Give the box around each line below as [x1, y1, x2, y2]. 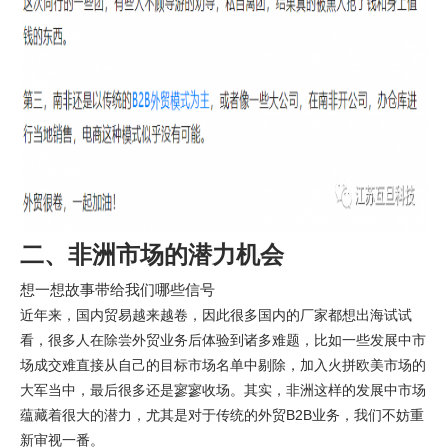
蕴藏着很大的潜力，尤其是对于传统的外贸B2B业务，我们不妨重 [20, 407, 424, 423]
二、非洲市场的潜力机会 [20, 241, 284, 268]
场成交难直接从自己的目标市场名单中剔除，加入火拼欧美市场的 [20, 357, 426, 373]
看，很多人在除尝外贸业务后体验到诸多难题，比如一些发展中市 [20, 332, 426, 348]
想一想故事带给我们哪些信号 [20, 281, 215, 298]
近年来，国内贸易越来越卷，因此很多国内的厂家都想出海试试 [20, 307, 412, 323]
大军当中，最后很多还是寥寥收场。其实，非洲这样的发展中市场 [20, 382, 426, 398]
